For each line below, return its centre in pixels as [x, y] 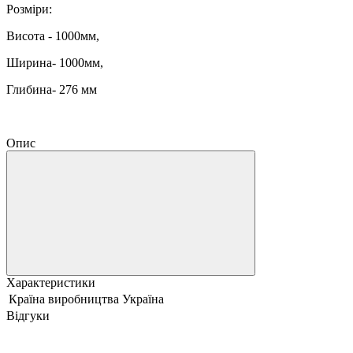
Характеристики [51, 282]
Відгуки [28, 315]
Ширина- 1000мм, [55, 62]
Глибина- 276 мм [52, 89]
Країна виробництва [64, 299]
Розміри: [31, 9]
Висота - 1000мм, [53, 35]
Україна [143, 299]
